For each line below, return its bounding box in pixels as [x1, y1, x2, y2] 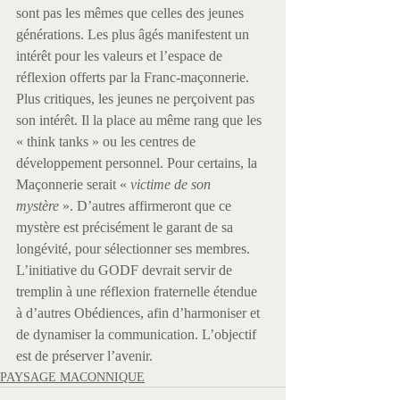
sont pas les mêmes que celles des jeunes [16, 5, 247, 21]
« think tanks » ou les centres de [16, 134, 199, 149]
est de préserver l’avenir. [16, 348, 153, 363]
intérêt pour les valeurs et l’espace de [16, 48, 226, 63]
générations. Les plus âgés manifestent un [16, 27, 253, 42]
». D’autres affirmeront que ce [59, 198, 235, 213]
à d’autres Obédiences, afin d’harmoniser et [16, 305, 263, 321]
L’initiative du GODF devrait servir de [16, 262, 236, 278]
